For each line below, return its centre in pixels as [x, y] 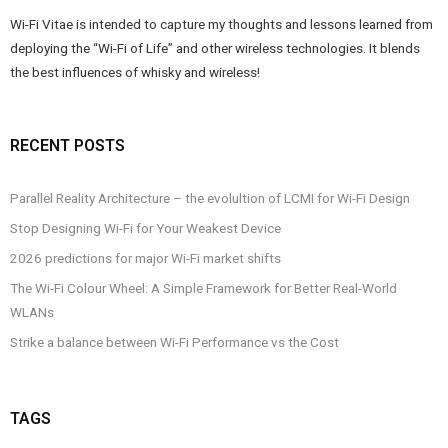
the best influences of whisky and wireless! [135, 72]
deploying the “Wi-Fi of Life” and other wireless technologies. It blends [215, 48]
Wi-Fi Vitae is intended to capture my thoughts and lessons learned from [221, 24]
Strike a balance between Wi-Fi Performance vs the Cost [174, 342]
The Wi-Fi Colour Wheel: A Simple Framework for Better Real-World [203, 288]
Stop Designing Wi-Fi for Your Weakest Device [145, 228]
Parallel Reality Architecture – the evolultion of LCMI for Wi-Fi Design [210, 198]
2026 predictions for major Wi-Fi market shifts [145, 258]
